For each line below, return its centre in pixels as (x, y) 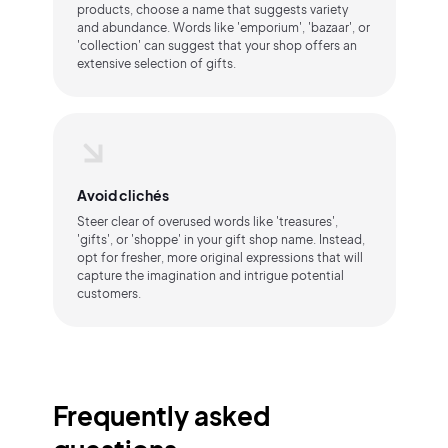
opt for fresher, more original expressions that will (219, 257)
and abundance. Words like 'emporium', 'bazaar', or (223, 27)
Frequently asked (161, 415)
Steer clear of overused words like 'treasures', (207, 221)
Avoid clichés (122, 195)
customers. (108, 293)
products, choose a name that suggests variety (212, 9)
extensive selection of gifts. (156, 63)
